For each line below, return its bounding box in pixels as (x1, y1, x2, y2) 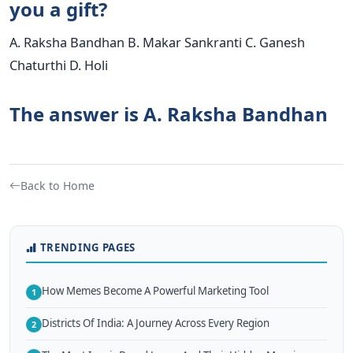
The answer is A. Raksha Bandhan (9, 101, 328, 128)
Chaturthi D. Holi (9, 56, 108, 75)
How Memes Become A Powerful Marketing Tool (42, 283, 269, 298)
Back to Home (20, 178, 95, 194)
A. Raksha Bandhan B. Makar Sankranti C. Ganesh (9, 33, 305, 52)
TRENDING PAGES (39, 240, 136, 255)
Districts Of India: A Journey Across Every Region (42, 315, 269, 330)
